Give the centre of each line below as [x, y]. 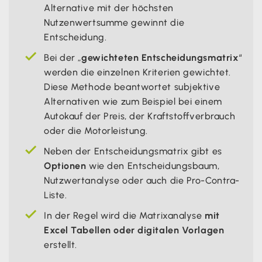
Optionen [65, 166]
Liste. [56, 195]
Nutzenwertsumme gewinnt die [114, 22]
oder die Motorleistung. [96, 130]
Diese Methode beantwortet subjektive [132, 87]
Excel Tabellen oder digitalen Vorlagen [134, 230]
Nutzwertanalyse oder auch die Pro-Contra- [142, 180]
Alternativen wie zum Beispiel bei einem [133, 101]
